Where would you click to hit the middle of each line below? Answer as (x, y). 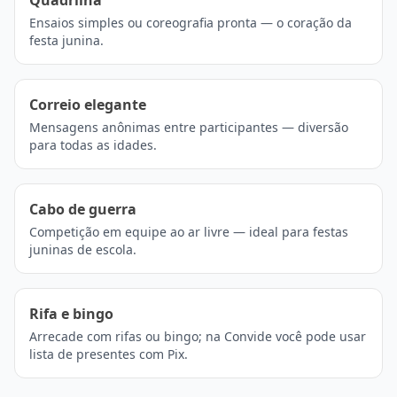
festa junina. (66, 41)
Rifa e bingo (71, 314)
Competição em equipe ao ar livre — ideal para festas (189, 232)
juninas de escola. (83, 250)
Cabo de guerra (83, 210)
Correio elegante (88, 105)
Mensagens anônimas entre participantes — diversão (189, 128)
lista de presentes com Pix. (109, 354)
